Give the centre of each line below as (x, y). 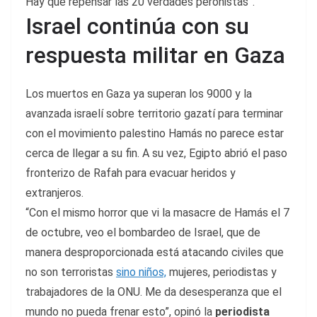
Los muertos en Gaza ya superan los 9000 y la (139, 94)
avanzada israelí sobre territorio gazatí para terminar (154, 114)
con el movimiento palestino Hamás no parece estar (155, 134)
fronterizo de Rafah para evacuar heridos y (131, 173)
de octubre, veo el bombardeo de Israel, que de (143, 233)
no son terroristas (71, 272)
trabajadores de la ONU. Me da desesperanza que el (154, 292)
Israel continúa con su (137, 27)
